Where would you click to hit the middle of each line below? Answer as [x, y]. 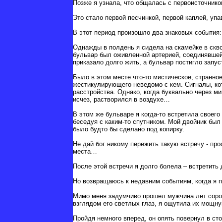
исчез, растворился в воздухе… [121, 100]
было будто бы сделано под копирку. [129, 129]
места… [85, 152]
